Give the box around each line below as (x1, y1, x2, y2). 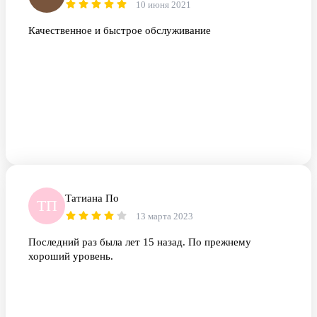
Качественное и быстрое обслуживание (28, 25, 211, 37)
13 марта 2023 (136, 211, 193, 222)
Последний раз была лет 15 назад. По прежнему (28, 236, 251, 248)
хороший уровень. (28, 250, 113, 263)
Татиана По (65, 192, 119, 204)
